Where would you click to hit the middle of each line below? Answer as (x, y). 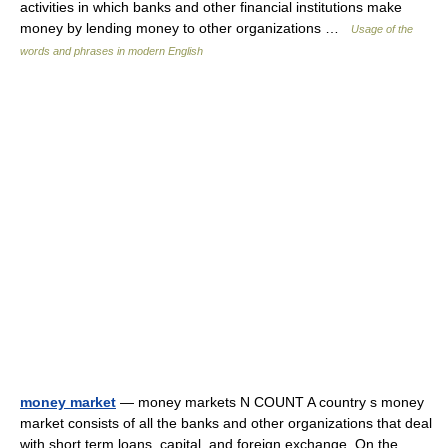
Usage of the (382, 29)
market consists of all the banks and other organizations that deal (226, 423)
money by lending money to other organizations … (185, 28)
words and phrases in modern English (111, 51)
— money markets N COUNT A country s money (270, 402)
